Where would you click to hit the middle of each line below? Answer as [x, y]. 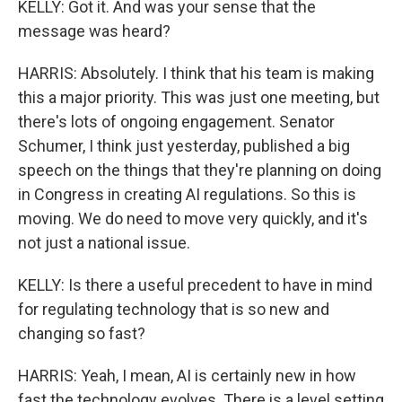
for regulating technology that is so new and [174, 309]
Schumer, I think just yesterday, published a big [184, 146]
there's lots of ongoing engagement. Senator [176, 122]
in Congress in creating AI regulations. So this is [187, 194]
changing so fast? [82, 333]
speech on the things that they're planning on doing [200, 170]
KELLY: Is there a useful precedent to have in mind [195, 285]
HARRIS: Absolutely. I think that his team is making [196, 73]
